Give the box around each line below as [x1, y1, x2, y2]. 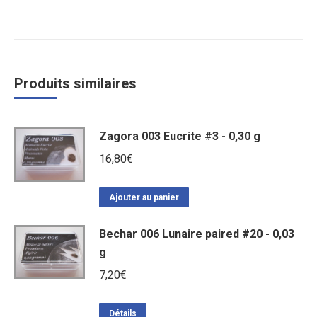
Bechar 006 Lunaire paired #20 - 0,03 [99, 227, 294, 241]
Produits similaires [14, 75, 137, 92]
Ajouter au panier [109, 192, 179, 202]
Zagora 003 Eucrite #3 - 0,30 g [99, 129, 260, 143]
